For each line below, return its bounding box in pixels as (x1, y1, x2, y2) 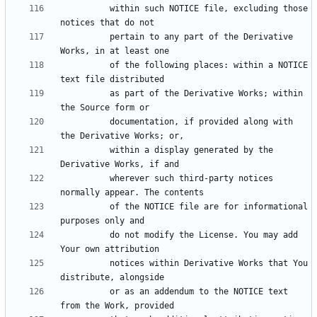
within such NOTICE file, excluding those (60, 4, 110, 14)
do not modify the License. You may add (60, 230, 110, 241)
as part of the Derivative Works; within (60, 88, 110, 99)
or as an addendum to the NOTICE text (60, 287, 110, 297)
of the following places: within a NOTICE (60, 60, 110, 71)
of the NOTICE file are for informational (60, 202, 110, 212)
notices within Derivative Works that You (60, 258, 110, 269)
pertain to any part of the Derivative (60, 32, 110, 42)
